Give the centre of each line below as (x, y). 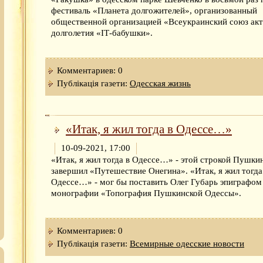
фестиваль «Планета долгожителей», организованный (154, 10)
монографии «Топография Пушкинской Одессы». (146, 193)
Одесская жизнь (160, 83)
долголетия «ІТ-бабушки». (102, 33)
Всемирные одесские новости (187, 244)
